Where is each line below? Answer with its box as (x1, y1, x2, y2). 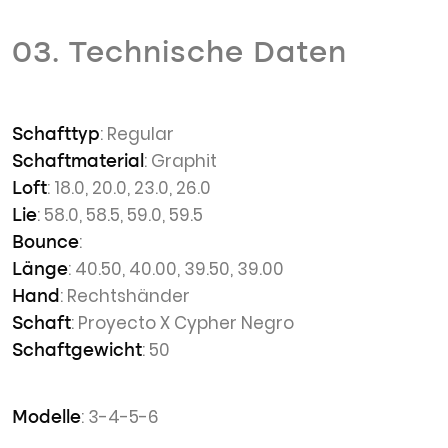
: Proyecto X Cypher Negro (71, 311, 294, 335)
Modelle (12, 409, 81, 427)
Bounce (12, 234, 79, 252)
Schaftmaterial (12, 153, 144, 171)
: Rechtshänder (60, 284, 190, 308)
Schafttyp (12, 126, 100, 144)
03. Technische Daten (12, 39, 347, 69)
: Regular (100, 122, 174, 146)
